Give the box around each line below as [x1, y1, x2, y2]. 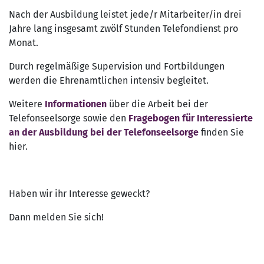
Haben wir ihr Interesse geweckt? [9, 187, 150, 199]
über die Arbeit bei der [109, 98, 208, 110]
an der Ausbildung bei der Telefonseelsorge [9, 126, 199, 138]
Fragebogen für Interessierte [128, 112, 253, 124]
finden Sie [199, 126, 244, 138]
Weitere [9, 98, 42, 110]
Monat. [9, 37, 38, 48]
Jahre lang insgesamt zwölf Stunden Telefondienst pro [9, 22, 238, 34]
